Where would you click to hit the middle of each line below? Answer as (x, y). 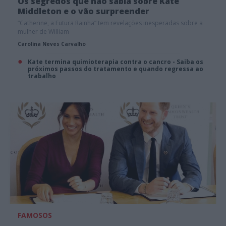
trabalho (42, 76)
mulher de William (43, 31)
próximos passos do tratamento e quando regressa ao (116, 69)
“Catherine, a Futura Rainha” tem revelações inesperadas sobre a (110, 23)
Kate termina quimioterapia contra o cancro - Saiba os (116, 62)
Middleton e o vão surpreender (83, 11)
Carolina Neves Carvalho (52, 44)
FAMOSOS (35, 215)
